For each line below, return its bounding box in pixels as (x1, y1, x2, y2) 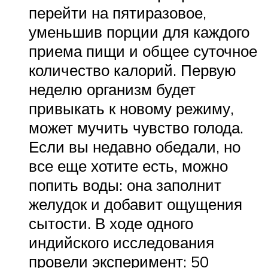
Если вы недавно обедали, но (29, 136, 240, 156)
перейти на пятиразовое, (29, 2, 206, 22)
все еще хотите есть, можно (29, 156, 228, 175)
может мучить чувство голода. (29, 117, 243, 137)
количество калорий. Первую (29, 60, 236, 80)
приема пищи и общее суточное (29, 41, 257, 60)
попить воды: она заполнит (29, 175, 221, 194)
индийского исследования (29, 232, 214, 252)
